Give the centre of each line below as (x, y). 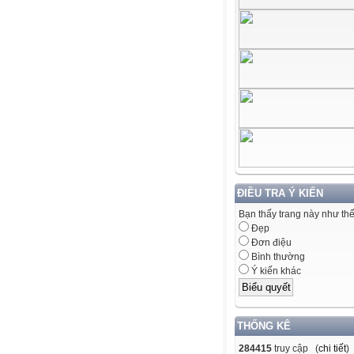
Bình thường (277, 257)
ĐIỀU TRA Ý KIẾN (280, 194)
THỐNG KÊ (264, 326)
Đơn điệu (270, 243)
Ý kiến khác (275, 271)
